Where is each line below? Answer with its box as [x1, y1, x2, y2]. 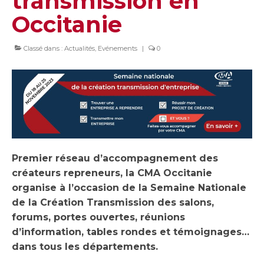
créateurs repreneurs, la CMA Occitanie [12, 167, 212, 179]
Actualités [64, 44, 95, 53]
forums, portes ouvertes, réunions [12, 211, 185, 223]
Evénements [98, 44, 137, 53]
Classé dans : [22, 44, 64, 53]
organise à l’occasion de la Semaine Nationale [12, 181, 246, 193]
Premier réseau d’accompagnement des [12, 152, 218, 164]
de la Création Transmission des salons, [12, 196, 214, 208]
